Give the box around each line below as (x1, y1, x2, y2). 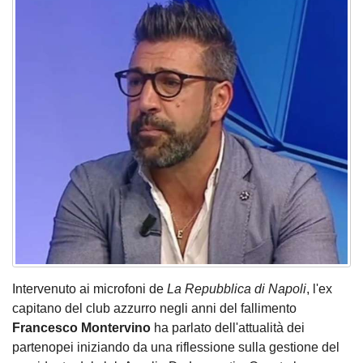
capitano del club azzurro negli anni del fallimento (12, 301, 297, 315)
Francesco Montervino (12, 320, 151, 335)
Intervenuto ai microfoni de (12, 281, 167, 296)
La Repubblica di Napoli (167, 281, 306, 296)
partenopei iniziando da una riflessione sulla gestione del (12, 340, 340, 354)
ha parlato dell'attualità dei (151, 320, 305, 335)
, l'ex (306, 281, 332, 296)
